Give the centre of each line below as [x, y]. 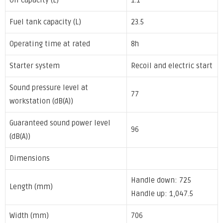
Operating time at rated [50, 44]
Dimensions [30, 159]
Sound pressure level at [49, 88]
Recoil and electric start [172, 66]
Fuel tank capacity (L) [45, 22]
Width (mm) [29, 216]
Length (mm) [31, 187]
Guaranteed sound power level [60, 123]
